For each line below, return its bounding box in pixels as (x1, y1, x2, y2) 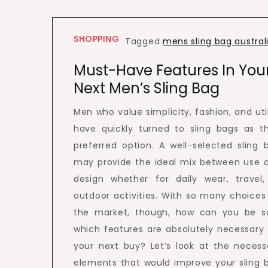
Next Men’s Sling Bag (74, 78, 220, 98)
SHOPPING (74, 33, 119, 45)
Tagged (125, 35, 163, 47)
